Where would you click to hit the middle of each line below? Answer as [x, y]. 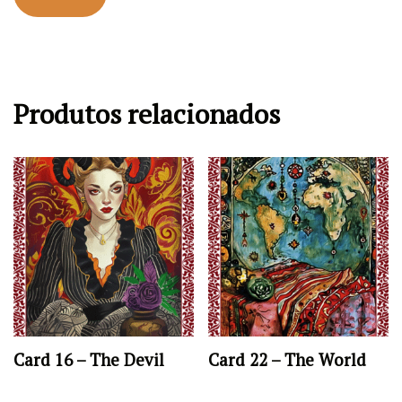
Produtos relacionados [147, 114]
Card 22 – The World [288, 360]
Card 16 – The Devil [89, 360]
